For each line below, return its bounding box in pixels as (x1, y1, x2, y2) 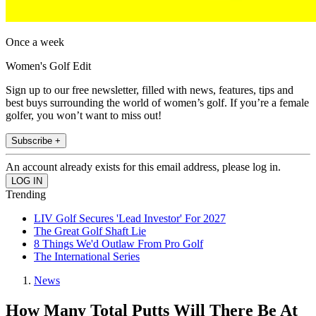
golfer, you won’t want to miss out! (6, 109, 162, 122)
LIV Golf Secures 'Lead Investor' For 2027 (34, 212, 226, 225)
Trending (6, 188, 46, 201)
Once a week (6, 36, 64, 49)
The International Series (34, 250, 140, 263)
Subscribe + (11, 135, 61, 147)
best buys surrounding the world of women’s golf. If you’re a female (6, 97, 309, 109)
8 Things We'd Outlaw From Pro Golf (34, 238, 203, 250)
